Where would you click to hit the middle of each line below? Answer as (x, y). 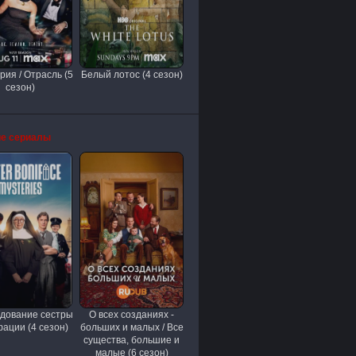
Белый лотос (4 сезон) (132, 75)
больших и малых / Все (132, 327)
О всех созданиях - (132, 315)
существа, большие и (132, 340)
